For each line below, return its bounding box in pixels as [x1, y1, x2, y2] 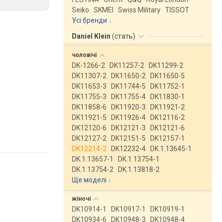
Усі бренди [72, 16, 107, 24]
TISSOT [165, 6, 189, 14]
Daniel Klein [72, 32, 112, 40]
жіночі [72, 195, 92, 202]
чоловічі [72, 52, 98, 58]
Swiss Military [118, 6, 161, 14]
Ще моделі [72, 176, 107, 184]
